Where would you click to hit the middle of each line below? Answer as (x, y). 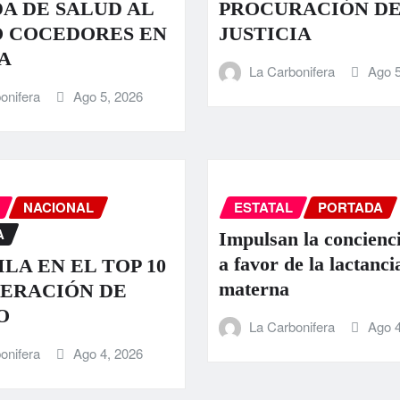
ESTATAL (263, 207)
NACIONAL (58, 207)
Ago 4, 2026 (108, 354)
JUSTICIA (265, 34)
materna (254, 289)
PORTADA (350, 207)
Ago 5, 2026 (108, 96)
